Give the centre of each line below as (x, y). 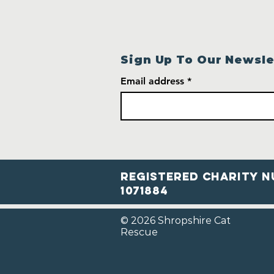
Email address (152, 81)
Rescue (139, 232)
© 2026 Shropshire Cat (176, 221)
